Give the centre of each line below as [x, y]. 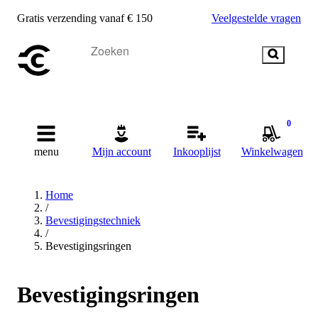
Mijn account [121, 152]
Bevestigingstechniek [93, 220]
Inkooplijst [197, 152]
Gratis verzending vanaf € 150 [85, 18]
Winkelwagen [272, 152]
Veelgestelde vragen [256, 18]
